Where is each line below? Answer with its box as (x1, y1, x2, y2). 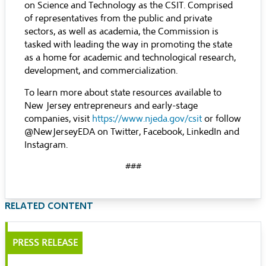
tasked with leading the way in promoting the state (24, 39, 232, 50)
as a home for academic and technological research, (24, 52, 236, 64)
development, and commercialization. (24, 65, 178, 77)
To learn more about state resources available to (24, 87, 221, 99)
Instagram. (24, 139, 68, 151)
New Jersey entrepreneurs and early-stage (24, 100, 198, 112)
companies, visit (24, 113, 92, 125)
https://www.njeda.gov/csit (92, 113, 202, 125)
